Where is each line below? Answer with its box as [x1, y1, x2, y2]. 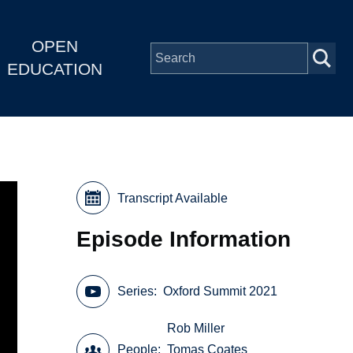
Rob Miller [167, 321, 225, 336]
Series [117, 284, 154, 299]
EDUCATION [6, 60, 102, 79]
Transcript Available [117, 191, 229, 205]
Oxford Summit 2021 [163, 284, 278, 299]
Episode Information [76, 225, 292, 251]
